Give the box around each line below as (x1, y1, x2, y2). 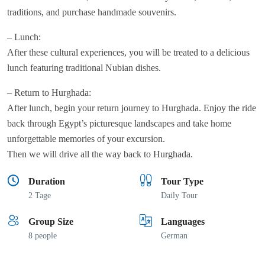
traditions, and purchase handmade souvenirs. (7, 7, 176, 18)
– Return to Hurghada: (7, 88, 91, 98)
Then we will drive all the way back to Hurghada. (7, 149, 193, 160)
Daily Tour (161, 191, 198, 201)
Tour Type (161, 176, 203, 187)
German (161, 231, 188, 241)
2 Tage (28, 191, 51, 201)
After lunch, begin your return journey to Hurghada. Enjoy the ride (7, 103, 256, 114)
